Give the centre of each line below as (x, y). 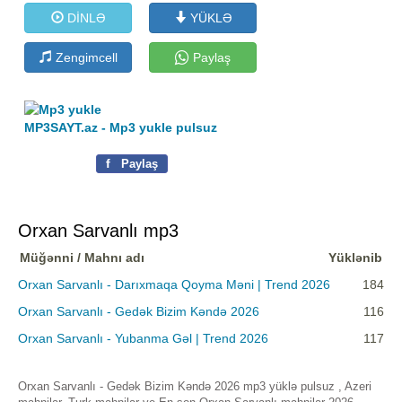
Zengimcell (84, 57)
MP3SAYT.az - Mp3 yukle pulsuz (121, 128)
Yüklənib (355, 258)
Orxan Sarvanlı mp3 (98, 231)
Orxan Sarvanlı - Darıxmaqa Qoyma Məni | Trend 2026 (174, 285)
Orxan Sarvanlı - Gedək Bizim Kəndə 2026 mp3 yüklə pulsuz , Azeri (195, 387)
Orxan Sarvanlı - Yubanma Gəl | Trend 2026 (143, 339)
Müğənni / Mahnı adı (82, 258)
